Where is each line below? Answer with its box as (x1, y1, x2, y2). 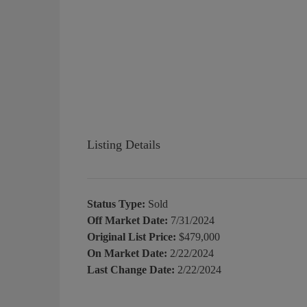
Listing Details (87, 137, 160, 151)
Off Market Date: (87, 214, 168, 226)
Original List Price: (87, 230, 176, 243)
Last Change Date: (87, 263, 175, 275)
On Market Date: (87, 247, 167, 259)
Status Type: (87, 197, 145, 210)
